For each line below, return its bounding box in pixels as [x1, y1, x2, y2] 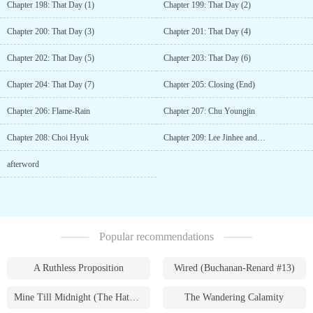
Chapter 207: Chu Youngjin [163, 106, 255, 116]
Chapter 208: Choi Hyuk [7, 133, 89, 143]
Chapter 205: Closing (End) [163, 80, 255, 89]
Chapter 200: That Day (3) [7, 27, 94, 36]
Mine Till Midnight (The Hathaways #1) [129, 292, 139, 303]
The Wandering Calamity [184, 292, 284, 303]
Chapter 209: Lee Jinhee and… [163, 133, 265, 143]
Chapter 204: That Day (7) [7, 80, 94, 89]
